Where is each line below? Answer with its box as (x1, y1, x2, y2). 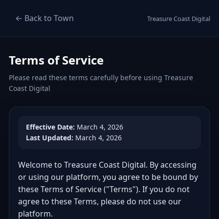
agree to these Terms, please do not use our (18, 196, 181, 207)
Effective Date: (26, 122, 75, 131)
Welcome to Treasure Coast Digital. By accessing (18, 159, 197, 170)
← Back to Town (15, 13, 74, 23)
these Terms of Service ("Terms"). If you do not (18, 184, 190, 195)
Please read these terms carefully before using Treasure (9, 73, 193, 82)
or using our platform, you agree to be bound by (18, 172, 198, 182)
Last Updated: (26, 133, 73, 142)
